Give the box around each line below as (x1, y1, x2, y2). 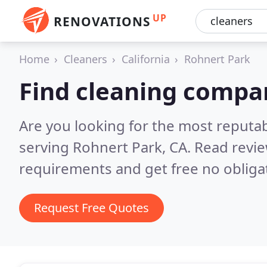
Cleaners (64, 52, 107, 66)
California (122, 52, 170, 66)
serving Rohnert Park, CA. (19, 137, 194, 157)
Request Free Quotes (34, 200, 149, 216)
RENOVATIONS (54, 13, 150, 30)
